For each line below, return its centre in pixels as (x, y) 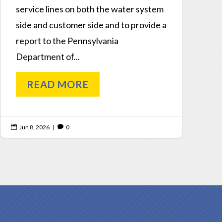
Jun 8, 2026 (34, 127)
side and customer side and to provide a (91, 25)
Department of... (48, 56)
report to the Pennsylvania (67, 40)
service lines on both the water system (89, 9)
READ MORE (57, 84)
